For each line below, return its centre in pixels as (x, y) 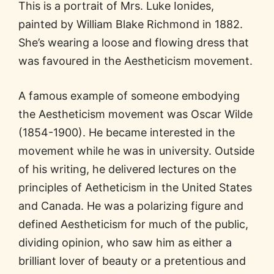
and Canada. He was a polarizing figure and (131, 206)
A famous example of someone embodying (129, 96)
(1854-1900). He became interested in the (127, 133)
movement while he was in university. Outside (136, 151)
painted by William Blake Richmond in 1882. (131, 24)
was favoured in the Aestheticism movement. (135, 61)
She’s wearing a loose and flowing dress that (134, 43)
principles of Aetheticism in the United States (135, 188)
